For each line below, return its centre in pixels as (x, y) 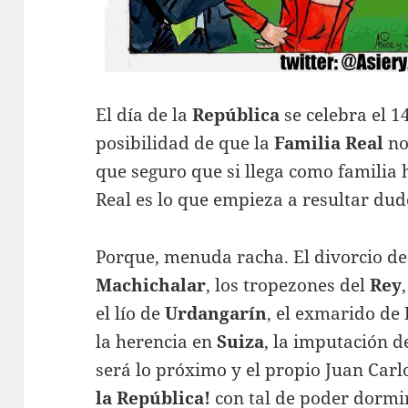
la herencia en (157, 342)
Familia (308, 143)
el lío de (128, 313)
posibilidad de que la (185, 143)
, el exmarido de (336, 313)
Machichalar (151, 285)
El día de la (144, 115)
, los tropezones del (288, 285)
